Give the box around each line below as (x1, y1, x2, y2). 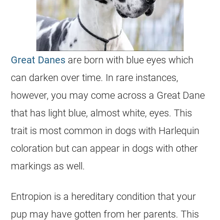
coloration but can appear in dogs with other (11, 142, 198, 154)
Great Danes (11, 54, 66, 66)
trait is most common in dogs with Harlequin (11, 125, 200, 137)
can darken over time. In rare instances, (11, 72, 179, 83)
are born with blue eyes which (65, 54, 194, 66)
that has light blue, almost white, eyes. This (11, 107, 192, 119)
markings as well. (11, 160, 85, 172)
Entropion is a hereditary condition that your (11, 191, 196, 202)
